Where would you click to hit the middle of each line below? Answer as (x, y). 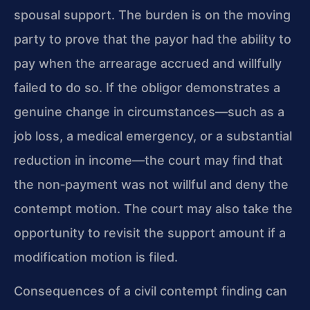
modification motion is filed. (96, 257)
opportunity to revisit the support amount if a (150, 232)
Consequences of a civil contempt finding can (151, 291)
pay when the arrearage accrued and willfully (148, 63)
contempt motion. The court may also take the (153, 208)
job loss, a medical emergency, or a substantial (153, 136)
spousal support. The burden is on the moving (152, 15)
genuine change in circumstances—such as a (149, 111)
